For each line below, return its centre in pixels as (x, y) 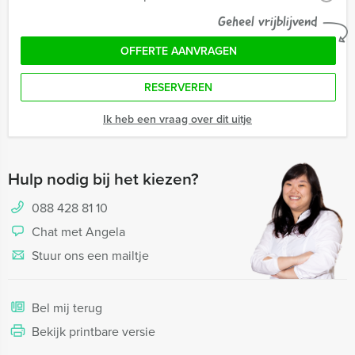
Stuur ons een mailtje (90, 255)
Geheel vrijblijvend (268, 21)
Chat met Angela (78, 231)
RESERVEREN (178, 87)
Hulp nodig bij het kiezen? (103, 178)
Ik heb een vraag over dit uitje (177, 119)
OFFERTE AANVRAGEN (178, 51)
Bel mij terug (67, 307)
